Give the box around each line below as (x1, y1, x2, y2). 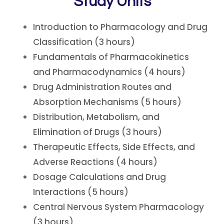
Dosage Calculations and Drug (33, 171, 166, 183)
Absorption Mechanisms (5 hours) (33, 96, 181, 108)
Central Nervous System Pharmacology (33, 201, 204, 213)
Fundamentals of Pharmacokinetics (33, 51, 189, 63)
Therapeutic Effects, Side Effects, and (33, 141, 195, 153)
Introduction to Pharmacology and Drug (33, 21, 207, 33)
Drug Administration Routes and (33, 81, 171, 93)
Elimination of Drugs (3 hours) (33, 126, 162, 138)
